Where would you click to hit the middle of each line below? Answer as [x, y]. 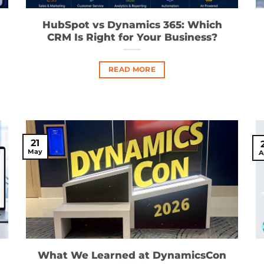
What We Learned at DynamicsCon [132, 255]
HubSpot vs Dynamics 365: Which [132, 25]
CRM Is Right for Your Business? [132, 37]
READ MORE [132, 69]
